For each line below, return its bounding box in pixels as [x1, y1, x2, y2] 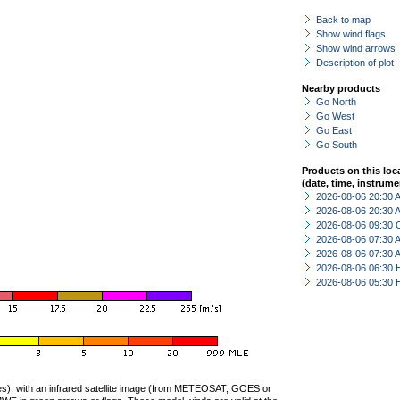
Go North [316, 96, 356, 107]
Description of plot [316, 57, 394, 68]
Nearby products [302, 83, 380, 94]
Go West [316, 111, 354, 121]
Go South [316, 139, 357, 150]
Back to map [316, 14, 371, 25]
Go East [316, 125, 352, 136]
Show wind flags [316, 29, 386, 39]
